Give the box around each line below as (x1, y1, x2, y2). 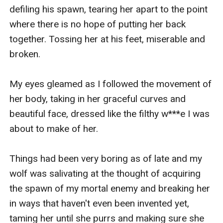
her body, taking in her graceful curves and (9, 93, 186, 105)
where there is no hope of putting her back (9, 18, 186, 30)
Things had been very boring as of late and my (9, 152, 203, 164)
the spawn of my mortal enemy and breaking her (9, 182, 211, 194)
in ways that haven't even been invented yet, (9, 197, 190, 209)
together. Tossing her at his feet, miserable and (9, 33, 206, 45)
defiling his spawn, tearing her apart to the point (9, 3, 208, 15)
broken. (9, 48, 41, 60)
